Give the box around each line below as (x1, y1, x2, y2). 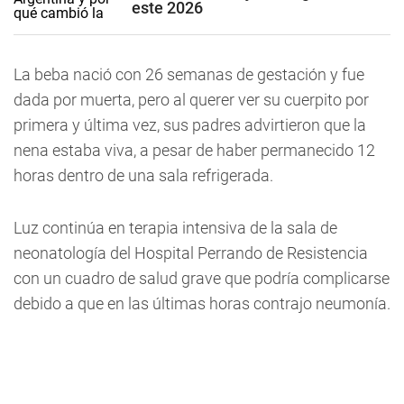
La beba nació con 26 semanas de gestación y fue (14, 65, 364, 84)
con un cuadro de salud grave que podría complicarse (14, 269, 390, 288)
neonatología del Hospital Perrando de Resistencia (14, 243, 368, 262)
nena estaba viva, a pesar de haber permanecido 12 (14, 141, 375, 160)
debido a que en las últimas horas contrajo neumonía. (14, 294, 390, 313)
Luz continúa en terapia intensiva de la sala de (14, 218, 337, 237)
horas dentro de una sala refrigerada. (14, 166, 273, 185)
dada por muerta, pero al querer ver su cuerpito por (14, 90, 369, 109)
